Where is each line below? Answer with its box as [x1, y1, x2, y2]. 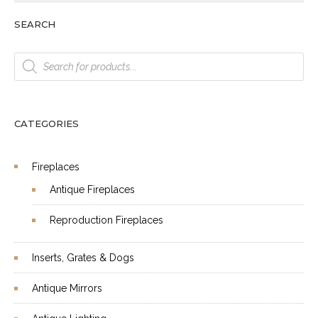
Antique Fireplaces [50, 184, 135, 195]
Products [13, 54, 55, 65]
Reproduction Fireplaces [50, 214, 163, 226]
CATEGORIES [14, 118, 79, 129]
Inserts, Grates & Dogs [32, 252, 134, 263]
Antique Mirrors [32, 283, 102, 294]
